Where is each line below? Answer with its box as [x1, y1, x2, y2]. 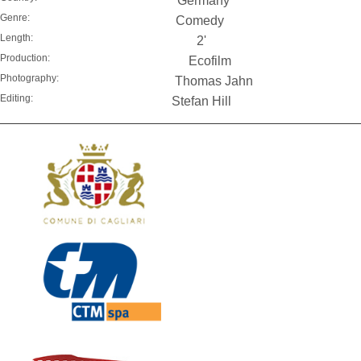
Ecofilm [188, 53, 231, 68]
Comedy [175, 13, 224, 27]
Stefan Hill [171, 93, 231, 108]
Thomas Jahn [175, 73, 253, 88]
